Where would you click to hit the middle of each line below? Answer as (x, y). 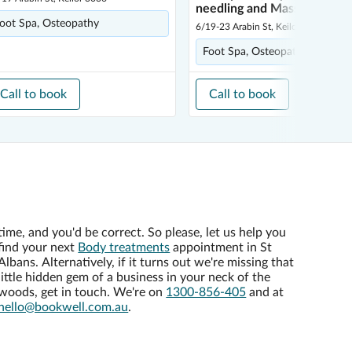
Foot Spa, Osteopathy (255, 52)
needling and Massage (257, 9)
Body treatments (124, 247)
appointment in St (221, 247)
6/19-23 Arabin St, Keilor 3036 (260, 27)
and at (265, 292)
